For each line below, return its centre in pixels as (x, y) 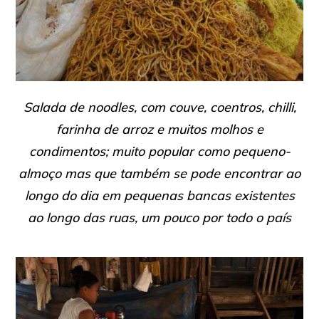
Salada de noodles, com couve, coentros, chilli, (159, 108)
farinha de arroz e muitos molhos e (159, 130)
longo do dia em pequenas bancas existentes (159, 196)
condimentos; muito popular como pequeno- (159, 152)
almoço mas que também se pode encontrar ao (159, 174)
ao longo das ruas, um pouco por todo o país (159, 218)
